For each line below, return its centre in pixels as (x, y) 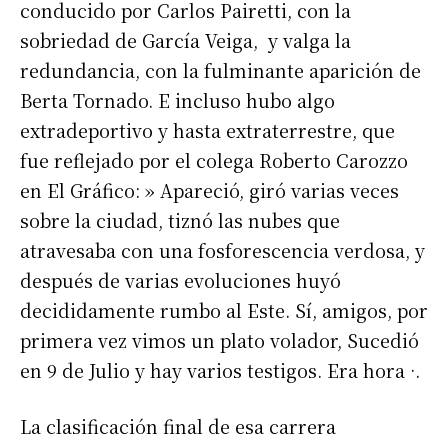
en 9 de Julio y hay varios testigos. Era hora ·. (220, 370)
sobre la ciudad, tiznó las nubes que (180, 220)
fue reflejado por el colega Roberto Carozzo (214, 160)
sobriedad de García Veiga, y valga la (185, 40)
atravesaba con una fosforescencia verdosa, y (222, 250)
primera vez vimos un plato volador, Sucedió (219, 340)
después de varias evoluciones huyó (180, 280)
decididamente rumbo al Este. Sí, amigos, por (224, 310)
